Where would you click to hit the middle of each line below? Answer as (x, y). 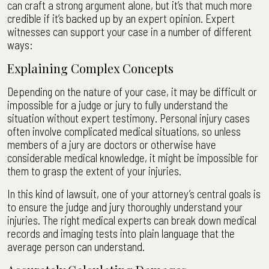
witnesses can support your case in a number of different (129, 32)
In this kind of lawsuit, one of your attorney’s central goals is (134, 194)
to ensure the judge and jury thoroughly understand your (125, 207)
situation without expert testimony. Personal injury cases (128, 118)
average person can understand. (76, 246)
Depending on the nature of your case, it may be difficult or (132, 92)
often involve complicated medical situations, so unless (124, 131)
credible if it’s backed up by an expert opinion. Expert (121, 18)
